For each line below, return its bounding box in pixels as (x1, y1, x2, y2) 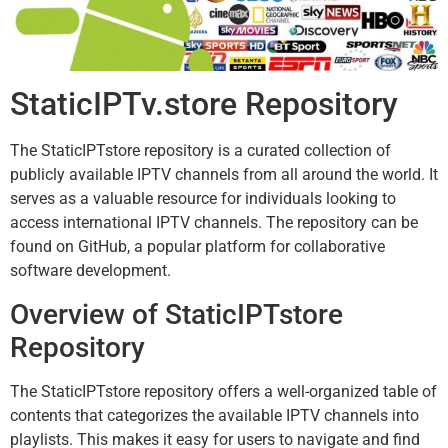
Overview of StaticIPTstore (10, 297, 343, 331)
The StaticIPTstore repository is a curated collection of (10, 141, 391, 161)
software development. (10, 261, 171, 281)
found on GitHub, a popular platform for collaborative (10, 237, 385, 257)
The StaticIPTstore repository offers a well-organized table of (10, 381, 437, 401)
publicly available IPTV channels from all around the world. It (10, 165, 438, 185)
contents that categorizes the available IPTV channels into (10, 405, 419, 425)
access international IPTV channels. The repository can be (10, 213, 418, 233)
